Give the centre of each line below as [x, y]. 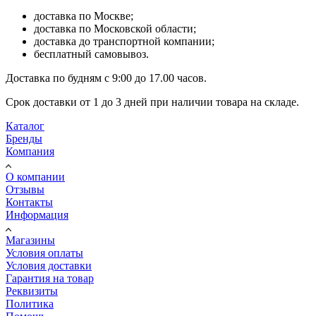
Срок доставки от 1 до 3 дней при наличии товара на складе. [152, 102]
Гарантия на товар [50, 278]
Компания [30, 151]
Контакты [29, 202]
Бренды [24, 138]
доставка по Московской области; [115, 28]
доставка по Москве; [84, 16]
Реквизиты [32, 291]
